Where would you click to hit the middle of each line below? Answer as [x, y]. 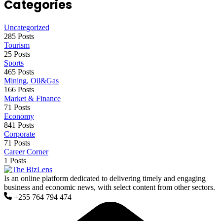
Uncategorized [27, 27]
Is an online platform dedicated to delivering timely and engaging [105, 178]
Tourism [17, 45]
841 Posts [19, 125]
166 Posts [19, 89]
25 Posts [17, 54]
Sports [14, 63]
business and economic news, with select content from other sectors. [110, 187]
